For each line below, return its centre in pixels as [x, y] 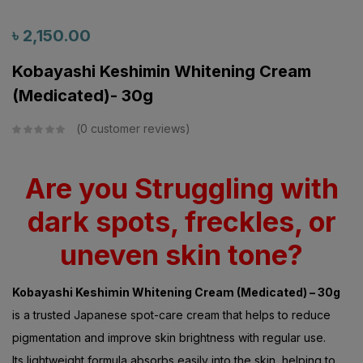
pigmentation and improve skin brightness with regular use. [169, 337]
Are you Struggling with [181, 189]
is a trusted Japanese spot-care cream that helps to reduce [171, 314]
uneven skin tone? [181, 255]
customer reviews [137, 129]
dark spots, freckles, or [181, 222]
